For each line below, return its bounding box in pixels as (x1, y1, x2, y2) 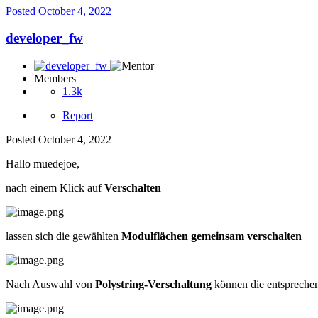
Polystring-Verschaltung (95, 278, 212, 290)
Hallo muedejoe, (6, 157, 79, 170)
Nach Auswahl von (6, 278, 95, 290)
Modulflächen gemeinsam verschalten (121, 229, 302, 242)
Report (62, 109, 93, 121)
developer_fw (6, 31, 83, 46)
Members (34, 72, 76, 84)
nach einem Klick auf (6, 181, 104, 194)
